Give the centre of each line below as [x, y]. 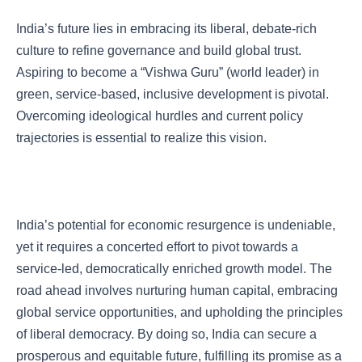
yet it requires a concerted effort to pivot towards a [157, 247]
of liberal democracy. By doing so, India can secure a [166, 334]
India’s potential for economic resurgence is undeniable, [176, 225]
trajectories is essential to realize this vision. [141, 138]
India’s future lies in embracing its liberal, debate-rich [166, 29]
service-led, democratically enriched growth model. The [174, 269]
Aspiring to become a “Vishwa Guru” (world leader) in [168, 72]
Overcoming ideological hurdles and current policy [160, 116]
